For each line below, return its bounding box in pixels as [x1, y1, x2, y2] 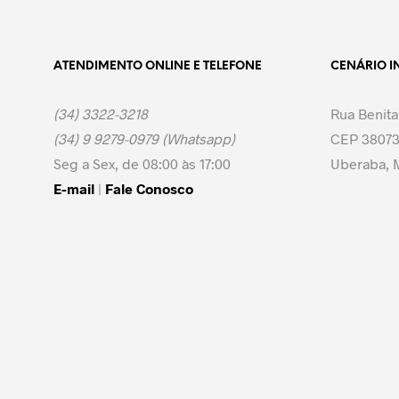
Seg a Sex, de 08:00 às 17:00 [53, 155, 231, 172]
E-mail [53, 180, 94, 197]
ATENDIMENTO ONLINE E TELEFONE [53, 61, 262, 72]
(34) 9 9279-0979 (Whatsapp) [53, 130, 235, 147]
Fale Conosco [105, 180, 193, 197]
